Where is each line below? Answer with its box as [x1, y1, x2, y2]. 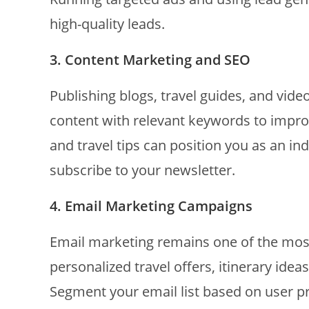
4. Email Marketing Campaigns [50, 197, 252, 215]
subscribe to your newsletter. [50, 161, 235, 179]
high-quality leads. [50, 14, 165, 33]
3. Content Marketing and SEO [50, 50, 250, 69]
